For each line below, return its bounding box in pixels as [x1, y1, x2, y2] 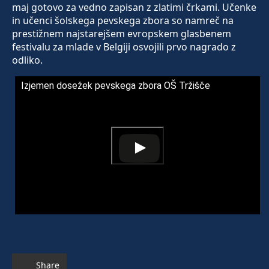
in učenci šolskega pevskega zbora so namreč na [12, 14, 234, 28]
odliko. [12, 53, 43, 67]
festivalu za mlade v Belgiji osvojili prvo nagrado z [12, 40, 236, 54]
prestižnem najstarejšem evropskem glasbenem [12, 27, 231, 41]
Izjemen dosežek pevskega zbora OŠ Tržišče [21, 80, 210, 92]
